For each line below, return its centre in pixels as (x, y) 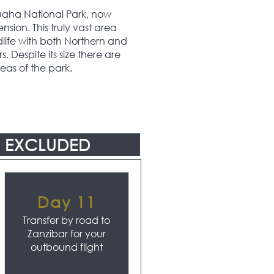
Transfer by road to (67, 220)
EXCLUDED (48, 145)
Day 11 (66, 202)
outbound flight (66, 247)
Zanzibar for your (66, 234)
